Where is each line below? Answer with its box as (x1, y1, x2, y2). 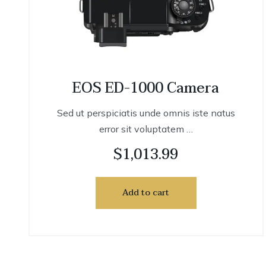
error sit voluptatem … (99, 123, 193, 135)
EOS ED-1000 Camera (72, 76, 220, 101)
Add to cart (122, 186, 170, 200)
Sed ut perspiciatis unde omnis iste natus (56, 107, 235, 119)
